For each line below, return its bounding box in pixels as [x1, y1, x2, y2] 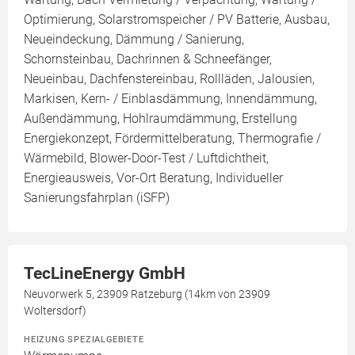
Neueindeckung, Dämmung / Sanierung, [24, 32, 244, 48]
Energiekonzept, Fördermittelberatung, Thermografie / [24, 131, 321, 147]
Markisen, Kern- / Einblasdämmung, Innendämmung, [24, 91, 317, 107]
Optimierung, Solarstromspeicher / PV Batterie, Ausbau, [24, 12, 330, 28]
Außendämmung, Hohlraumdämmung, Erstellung [24, 111, 297, 127]
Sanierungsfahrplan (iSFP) [24, 190, 170, 206]
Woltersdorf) [24, 304, 86, 318]
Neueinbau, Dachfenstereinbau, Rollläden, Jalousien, [24, 71, 315, 87]
